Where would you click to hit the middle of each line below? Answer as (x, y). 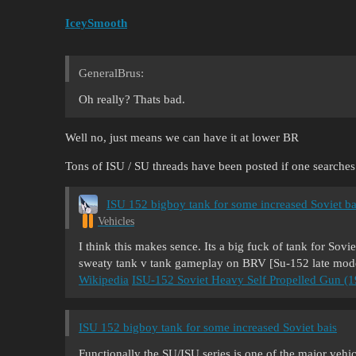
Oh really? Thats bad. (132, 99)
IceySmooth (96, 23)
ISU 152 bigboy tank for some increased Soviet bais (208, 327)
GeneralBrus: (111, 73)
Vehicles (116, 221)
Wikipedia (104, 279)
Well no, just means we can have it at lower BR (182, 137)
